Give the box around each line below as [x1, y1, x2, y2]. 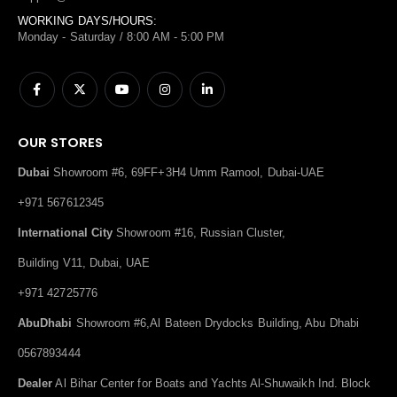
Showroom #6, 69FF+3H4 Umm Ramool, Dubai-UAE [50, 165, 325, 179]
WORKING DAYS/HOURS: [18, 14, 158, 28]
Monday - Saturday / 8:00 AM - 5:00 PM [18, 30, 225, 44]
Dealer [18, 376, 53, 390]
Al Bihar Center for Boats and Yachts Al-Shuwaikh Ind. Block [52, 376, 371, 390]
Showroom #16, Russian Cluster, [113, 225, 286, 239]
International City [18, 225, 113, 239]
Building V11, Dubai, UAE [18, 255, 151, 269]
